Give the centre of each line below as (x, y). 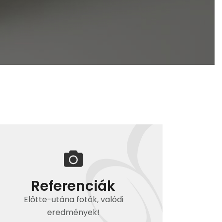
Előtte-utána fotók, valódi (73, 199)
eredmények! (74, 212)
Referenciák (74, 186)
